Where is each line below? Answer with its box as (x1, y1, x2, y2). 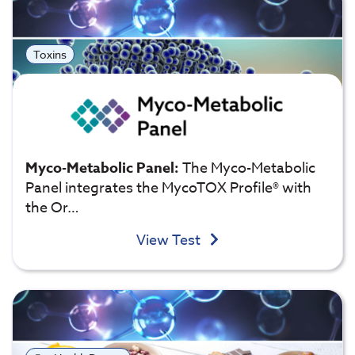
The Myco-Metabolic (182, 157, 315, 179)
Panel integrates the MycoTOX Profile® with (25, 177, 311, 199)
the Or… (25, 197, 79, 219)
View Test (136, 229, 204, 251)
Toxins (32, 47, 67, 63)
